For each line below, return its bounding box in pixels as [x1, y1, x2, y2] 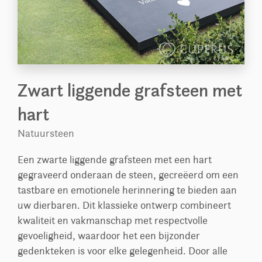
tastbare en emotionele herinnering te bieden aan [18, 184, 237, 197]
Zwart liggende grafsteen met [18, 79, 242, 102]
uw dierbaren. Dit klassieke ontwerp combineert [18, 199, 231, 212]
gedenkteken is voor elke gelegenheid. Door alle [18, 244, 227, 258]
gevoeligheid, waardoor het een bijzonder [18, 229, 200, 243]
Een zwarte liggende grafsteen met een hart [18, 153, 212, 167]
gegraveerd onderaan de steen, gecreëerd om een [18, 168, 239, 182]
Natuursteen [18, 127, 74, 140]
